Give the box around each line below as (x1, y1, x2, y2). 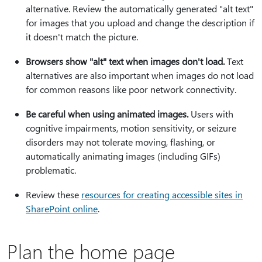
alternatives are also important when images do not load (26, 68, 254, 81)
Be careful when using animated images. (26, 107, 188, 120)
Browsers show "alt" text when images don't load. (26, 54, 225, 67)
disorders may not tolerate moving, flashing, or (26, 135, 215, 148)
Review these (26, 188, 81, 201)
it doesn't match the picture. (26, 30, 138, 43)
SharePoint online (26, 202, 98, 215)
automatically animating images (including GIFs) (26, 149, 220, 162)
